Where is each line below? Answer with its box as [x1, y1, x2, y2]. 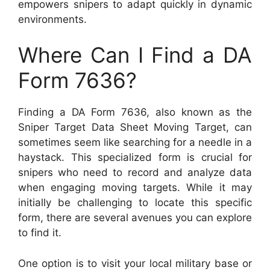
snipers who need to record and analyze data [18, 166, 252, 179]
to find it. [18, 227, 61, 239]
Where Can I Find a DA [18, 42, 252, 68]
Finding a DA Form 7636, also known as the [18, 106, 252, 119]
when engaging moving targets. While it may [18, 181, 252, 194]
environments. [18, 13, 87, 25]
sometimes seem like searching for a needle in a [18, 136, 252, 149]
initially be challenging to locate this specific [18, 196, 252, 209]
